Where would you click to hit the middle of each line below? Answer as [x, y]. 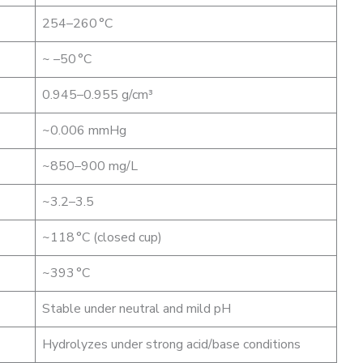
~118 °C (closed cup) [102, 237]
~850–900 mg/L [90, 166]
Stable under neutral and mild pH [137, 308]
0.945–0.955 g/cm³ [98, 94]
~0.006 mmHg [84, 130]
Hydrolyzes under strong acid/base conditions [171, 344]
